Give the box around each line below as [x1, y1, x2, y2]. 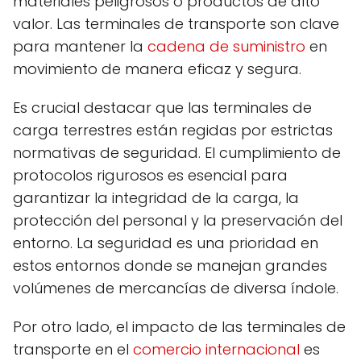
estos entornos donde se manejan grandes [13, 255, 327, 276]
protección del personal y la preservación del [13, 210, 342, 230]
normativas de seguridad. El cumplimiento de [13, 142, 341, 163]
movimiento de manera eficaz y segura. [13, 58, 301, 79]
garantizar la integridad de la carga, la [13, 187, 299, 208]
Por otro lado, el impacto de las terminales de [13, 316, 346, 337]
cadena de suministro [147, 35, 305, 56]
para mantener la [13, 35, 147, 56]
